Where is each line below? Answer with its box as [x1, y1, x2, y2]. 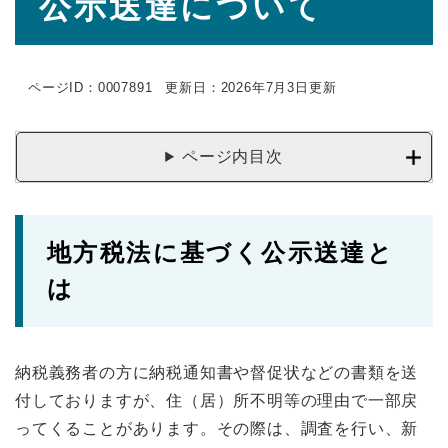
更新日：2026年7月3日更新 [165, 80, 337, 95]
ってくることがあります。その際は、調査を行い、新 [15, 420, 419, 437]
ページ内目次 [182, 148, 283, 165]
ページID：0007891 [28, 80, 153, 95]
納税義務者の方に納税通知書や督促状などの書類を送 [15, 364, 419, 381]
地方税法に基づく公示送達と [47, 239, 395, 266]
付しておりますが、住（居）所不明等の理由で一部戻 [15, 392, 419, 409]
